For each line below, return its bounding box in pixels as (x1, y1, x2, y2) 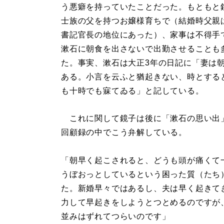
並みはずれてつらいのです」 (61, 211, 170, 220)
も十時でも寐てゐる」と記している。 (61, 86, 204, 95)
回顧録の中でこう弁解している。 (61, 128, 187, 137)
